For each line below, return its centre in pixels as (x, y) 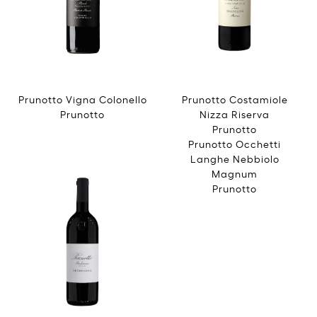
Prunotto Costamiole (235, 98)
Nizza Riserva (235, 113)
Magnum (235, 173)
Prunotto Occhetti (235, 143)
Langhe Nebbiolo (235, 158)
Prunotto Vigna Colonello (82, 98)
